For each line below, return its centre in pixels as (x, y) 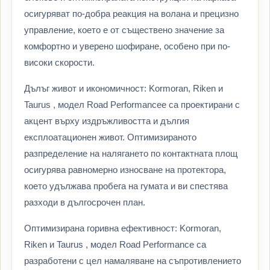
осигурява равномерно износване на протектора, (125, 170)
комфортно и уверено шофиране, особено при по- (127, 46)
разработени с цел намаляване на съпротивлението (133, 261)
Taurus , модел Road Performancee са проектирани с (132, 105)
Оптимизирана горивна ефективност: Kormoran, (123, 228)
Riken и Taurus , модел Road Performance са (115, 245)
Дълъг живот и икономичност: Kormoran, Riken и (124, 89)
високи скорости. (59, 63)
